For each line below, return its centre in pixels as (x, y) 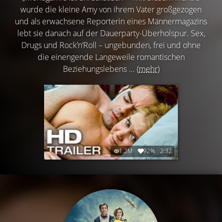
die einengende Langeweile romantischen (111, 57)
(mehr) (148, 69)
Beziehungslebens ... (100, 69)
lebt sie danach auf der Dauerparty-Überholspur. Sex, (111, 33)
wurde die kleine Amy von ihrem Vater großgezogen (111, 9)
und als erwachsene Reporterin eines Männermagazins (111, 21)
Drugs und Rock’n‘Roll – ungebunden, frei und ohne (111, 45)
